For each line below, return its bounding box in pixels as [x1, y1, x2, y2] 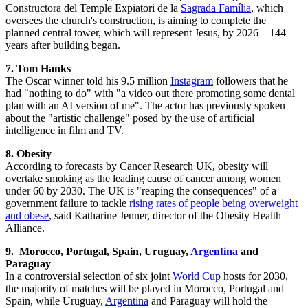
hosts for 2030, [221, 269, 288, 282]
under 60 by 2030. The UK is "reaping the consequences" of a [5, 184, 276, 197]
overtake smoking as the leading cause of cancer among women [5, 172, 281, 184]
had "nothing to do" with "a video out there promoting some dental [5, 87, 295, 99]
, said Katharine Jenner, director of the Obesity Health [49, 209, 281, 221]
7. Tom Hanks [5, 62, 71, 74]
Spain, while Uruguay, [5, 294, 105, 307]
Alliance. [5, 221, 50, 234]
